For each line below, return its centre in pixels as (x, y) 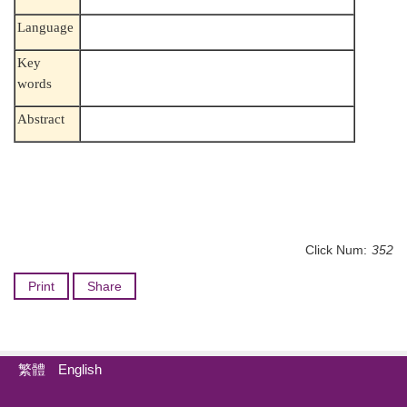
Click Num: (336, 249)
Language (46, 27)
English (80, 369)
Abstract (41, 119)
